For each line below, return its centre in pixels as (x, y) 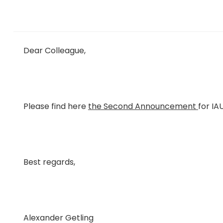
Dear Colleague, (54, 51)
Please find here (56, 106)
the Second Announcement (143, 106)
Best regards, (49, 162)
